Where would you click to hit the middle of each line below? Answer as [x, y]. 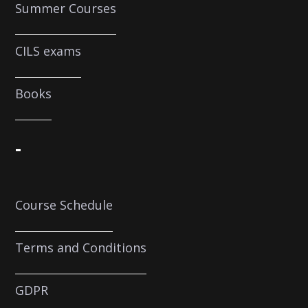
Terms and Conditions [81, 247]
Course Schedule [64, 205]
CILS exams [48, 51]
